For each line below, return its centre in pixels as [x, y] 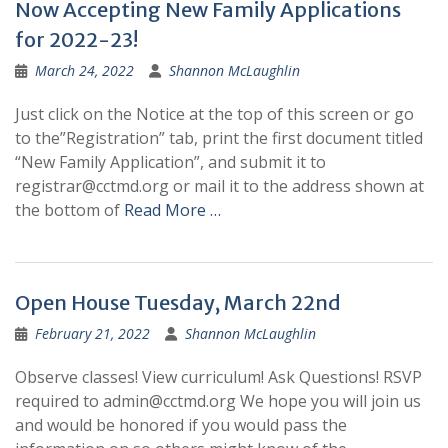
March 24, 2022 [84, 70]
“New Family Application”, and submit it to [170, 162]
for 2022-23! [76, 39]
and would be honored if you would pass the [181, 425]
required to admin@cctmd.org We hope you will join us [218, 401]
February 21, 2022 [92, 333]
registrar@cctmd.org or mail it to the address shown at [219, 186]
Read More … [172, 210]
